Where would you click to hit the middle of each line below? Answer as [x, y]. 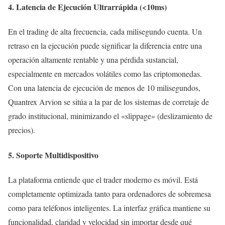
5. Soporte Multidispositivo [53, 155]
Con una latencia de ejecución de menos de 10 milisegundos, [104, 88]
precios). [22, 130]
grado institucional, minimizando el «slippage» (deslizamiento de [110, 116]
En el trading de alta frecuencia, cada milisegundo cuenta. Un [105, 32]
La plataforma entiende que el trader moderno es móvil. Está [103, 179]
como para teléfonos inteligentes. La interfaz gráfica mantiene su [109, 207]
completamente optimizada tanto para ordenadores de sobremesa [109, 193]
